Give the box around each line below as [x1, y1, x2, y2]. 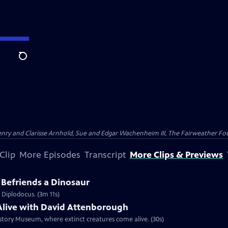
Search [18, 56, 43, 67]
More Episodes [19, 149, 80, 160]
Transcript [84, 149, 126, 160]
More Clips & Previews [130, 149, 223, 160]
